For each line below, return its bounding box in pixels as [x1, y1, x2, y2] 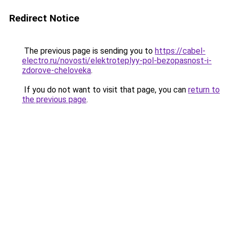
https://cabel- [155, 46, 205, 56]
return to [188, 85, 220, 95]
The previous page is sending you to [22, 46, 155, 56]
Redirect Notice [9, 12, 79, 24]
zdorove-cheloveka [22, 65, 91, 75]
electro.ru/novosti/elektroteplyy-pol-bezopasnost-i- [22, 56, 212, 65]
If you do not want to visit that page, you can [22, 85, 188, 95]
